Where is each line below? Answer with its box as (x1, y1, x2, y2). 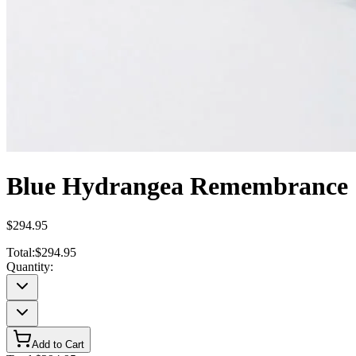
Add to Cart (32, 338, 84, 350)
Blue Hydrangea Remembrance (6, 172, 348, 201)
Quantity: (6, 259, 53, 273)
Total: (6, 245, 35, 259)
